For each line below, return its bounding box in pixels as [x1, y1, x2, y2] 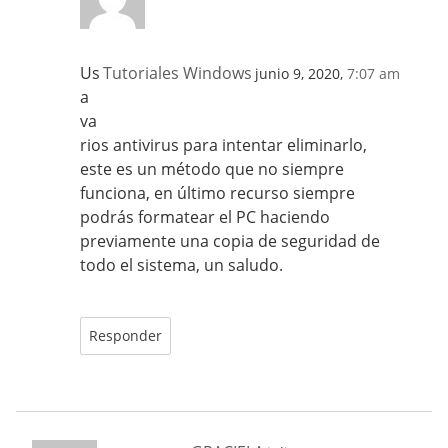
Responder [89, 326, 162, 346]
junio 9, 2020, [255, 64, 347, 84]
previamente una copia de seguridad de [80, 230, 380, 253]
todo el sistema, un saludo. [80, 254, 283, 277]
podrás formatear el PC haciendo [80, 206, 330, 229]
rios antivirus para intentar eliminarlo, [80, 134, 367, 157]
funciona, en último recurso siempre [80, 182, 355, 205]
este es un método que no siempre [80, 158, 344, 181]
